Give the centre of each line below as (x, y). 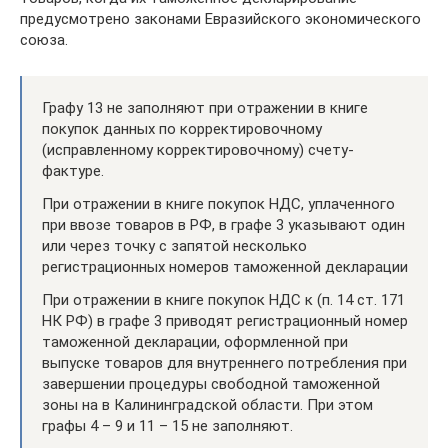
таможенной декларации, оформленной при (195, 341)
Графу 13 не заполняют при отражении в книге (205, 107)
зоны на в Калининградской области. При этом (207, 404)
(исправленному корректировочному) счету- (198, 149)
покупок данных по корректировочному (182, 128)
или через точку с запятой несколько (174, 245)
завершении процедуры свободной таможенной (211, 383)
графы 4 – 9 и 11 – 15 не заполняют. (167, 425)
